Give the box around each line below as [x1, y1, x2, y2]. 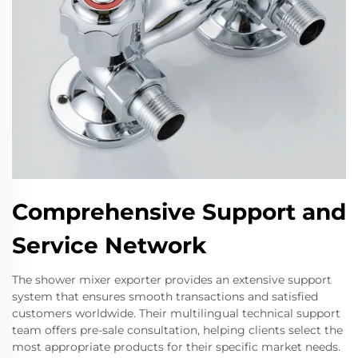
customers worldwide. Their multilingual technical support [12, 305, 340, 320]
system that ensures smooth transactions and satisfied [12, 288, 318, 304]
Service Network [12, 231, 206, 259]
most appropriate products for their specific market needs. [12, 339, 340, 354]
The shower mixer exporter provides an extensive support [12, 272, 332, 287]
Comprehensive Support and [12, 197, 346, 225]
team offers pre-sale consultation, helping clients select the [12, 322, 343, 337]
